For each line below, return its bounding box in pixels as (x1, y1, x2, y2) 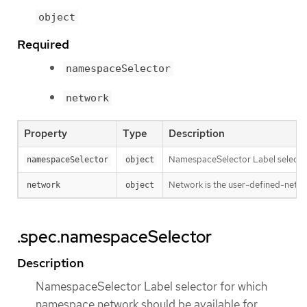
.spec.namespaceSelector (17, 225, 212, 247)
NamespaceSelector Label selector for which (36, 278, 267, 294)
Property (24, 126, 67, 140)
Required (17, 36, 69, 52)
